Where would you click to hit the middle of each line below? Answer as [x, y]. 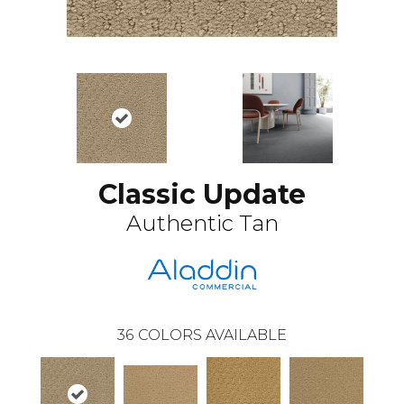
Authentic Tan [202, 223]
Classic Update [202, 194]
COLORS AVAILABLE [212, 335]
